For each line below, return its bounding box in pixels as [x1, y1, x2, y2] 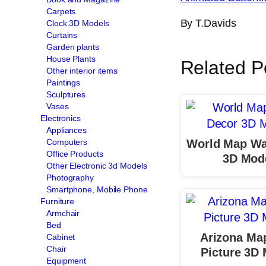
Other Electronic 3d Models [46, 160, 147, 170]
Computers [46, 137, 88, 147]
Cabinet [46, 232, 75, 242]
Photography [46, 172, 94, 182]
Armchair [46, 208, 80, 218]
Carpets [46, 6, 76, 16]
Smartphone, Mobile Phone [46, 184, 148, 194]
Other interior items [46, 65, 118, 75]
